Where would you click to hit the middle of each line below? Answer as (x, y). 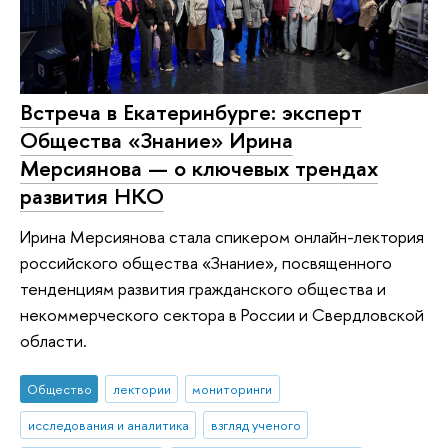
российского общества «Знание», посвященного (206, 262)
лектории (141, 389)
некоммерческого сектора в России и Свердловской (222, 314)
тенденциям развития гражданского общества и (203, 288)
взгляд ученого (255, 424)
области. (53, 340)
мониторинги (232, 389)
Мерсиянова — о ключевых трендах (199, 167)
